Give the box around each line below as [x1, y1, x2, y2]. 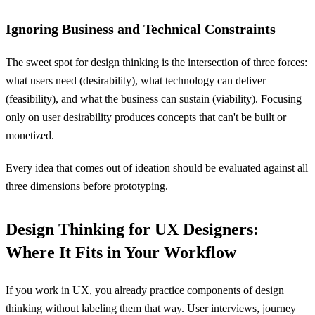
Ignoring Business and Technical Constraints [6, 21, 276, 37]
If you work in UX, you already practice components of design [6, 284, 284, 296]
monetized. [6, 129, 54, 141]
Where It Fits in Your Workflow [6, 243, 236, 262]
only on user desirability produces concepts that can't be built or [6, 111, 286, 123]
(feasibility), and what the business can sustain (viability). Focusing [6, 93, 302, 105]
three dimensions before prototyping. [6, 180, 168, 192]
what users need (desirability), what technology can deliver [6, 75, 266, 86]
